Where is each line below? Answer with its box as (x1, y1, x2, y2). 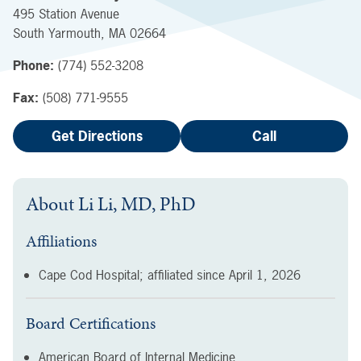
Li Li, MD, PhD (78, 190, 196, 218)
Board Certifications (26, 312, 156, 334)
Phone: (13, 56, 54, 74)
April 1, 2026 (229, 266, 301, 284)
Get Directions (51, 127, 143, 145)
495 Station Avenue (13, 5, 119, 23)
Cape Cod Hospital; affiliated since (39, 266, 225, 284)
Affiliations (26, 230, 97, 252)
